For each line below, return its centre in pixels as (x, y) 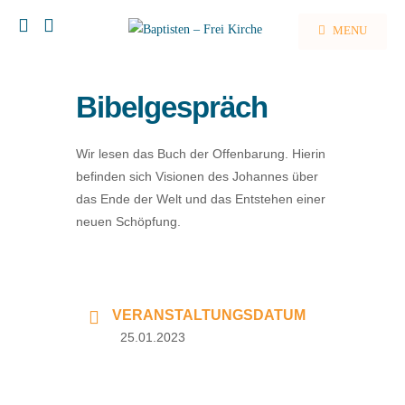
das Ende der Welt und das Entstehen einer (201, 199)
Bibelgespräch (172, 107)
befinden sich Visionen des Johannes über (197, 176)
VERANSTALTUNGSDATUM (209, 315)
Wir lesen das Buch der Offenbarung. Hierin (201, 154)
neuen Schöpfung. (128, 221)
